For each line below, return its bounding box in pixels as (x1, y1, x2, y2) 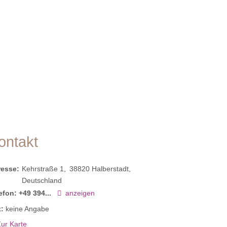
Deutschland (22, 176, 62, 185)
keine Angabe (6, 204, 50, 213)
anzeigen (65, 189, 95, 198)
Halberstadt (92, 165, 129, 173)
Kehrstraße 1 (22, 165, 64, 173)
